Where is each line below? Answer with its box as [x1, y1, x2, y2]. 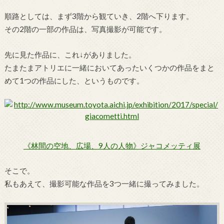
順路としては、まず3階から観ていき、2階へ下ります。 [4, 11, 193, 21]
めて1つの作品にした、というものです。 [4, 75, 144, 85]
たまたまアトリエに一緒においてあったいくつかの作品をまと [4, 62, 214, 72]
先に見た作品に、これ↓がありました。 [4, 49, 136, 59]
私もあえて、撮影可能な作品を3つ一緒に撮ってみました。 [4, 179, 204, 188]
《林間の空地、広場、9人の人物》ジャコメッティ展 [23, 140, 200, 150]
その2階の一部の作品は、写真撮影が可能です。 [4, 24, 166, 34]
